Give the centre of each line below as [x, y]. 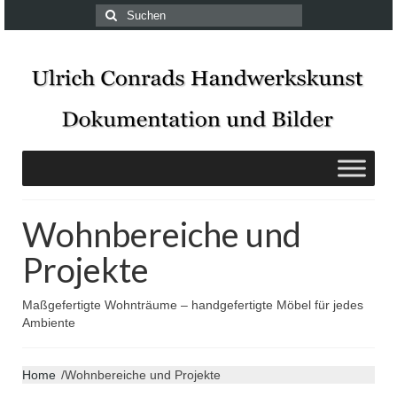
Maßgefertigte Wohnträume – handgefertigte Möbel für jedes [193, 305]
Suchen [117, 12]
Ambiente [49, 323]
